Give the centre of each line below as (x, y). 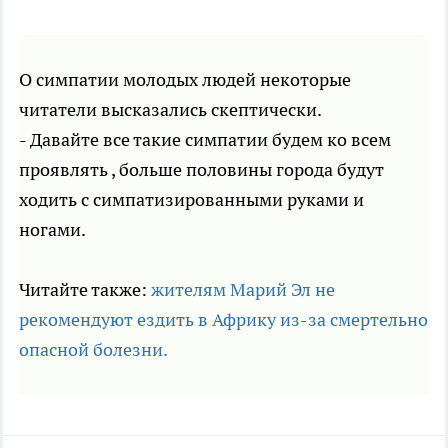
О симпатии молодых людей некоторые (185, 80)
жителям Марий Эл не (243, 290)
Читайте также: (85, 290)
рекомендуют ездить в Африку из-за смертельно (223, 320)
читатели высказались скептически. (170, 110)
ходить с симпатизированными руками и (191, 200)
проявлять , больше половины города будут (201, 170)
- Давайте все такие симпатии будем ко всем (205, 140)
